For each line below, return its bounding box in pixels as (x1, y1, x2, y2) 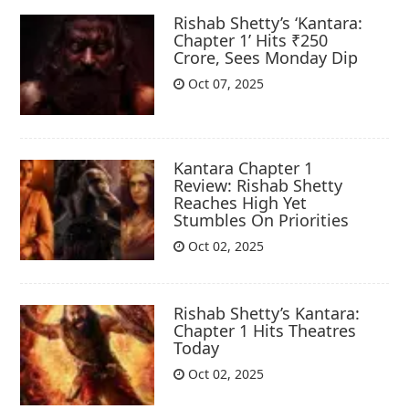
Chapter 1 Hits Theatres (173, 320, 357, 342)
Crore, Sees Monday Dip (173, 46, 359, 68)
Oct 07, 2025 (184, 74, 265, 92)
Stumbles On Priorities (173, 208, 350, 231)
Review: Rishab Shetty (173, 173, 343, 196)
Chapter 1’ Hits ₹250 (173, 28, 329, 51)
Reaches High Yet (173, 191, 308, 214)
